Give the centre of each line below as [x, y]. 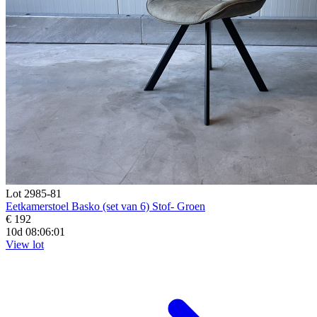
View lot [25, 244]
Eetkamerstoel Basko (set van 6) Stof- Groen [105, 206]
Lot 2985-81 [34, 193]
